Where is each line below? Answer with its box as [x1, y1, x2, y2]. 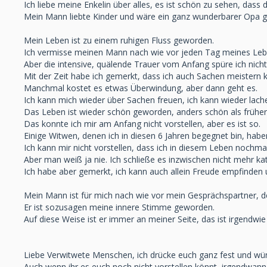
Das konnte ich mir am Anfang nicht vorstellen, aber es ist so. [24, 118, 260, 129]
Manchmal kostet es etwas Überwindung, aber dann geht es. [24, 82, 257, 94]
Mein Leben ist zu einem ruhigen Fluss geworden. [24, 35, 214, 46]
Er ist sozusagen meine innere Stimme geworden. [24, 201, 215, 213]
